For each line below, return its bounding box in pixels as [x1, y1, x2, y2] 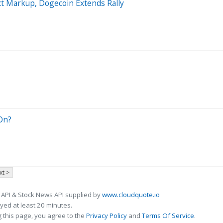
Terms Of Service [142, 211, 194, 220]
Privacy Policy [86, 211, 127, 220]
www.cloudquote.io [102, 190, 160, 199]
